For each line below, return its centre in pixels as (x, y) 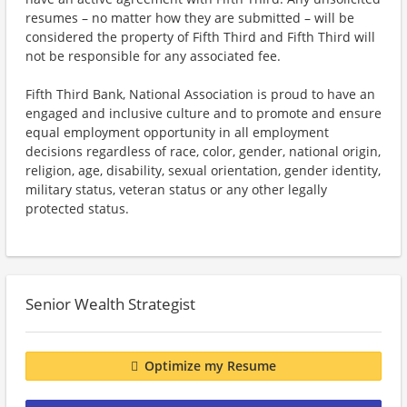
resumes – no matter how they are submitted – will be (190, 18)
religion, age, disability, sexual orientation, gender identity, (203, 170)
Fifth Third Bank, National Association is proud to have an (200, 94)
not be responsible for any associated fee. (153, 56)
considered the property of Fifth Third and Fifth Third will (200, 37)
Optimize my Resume (210, 366)
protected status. (77, 208)
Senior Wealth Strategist (110, 304)
